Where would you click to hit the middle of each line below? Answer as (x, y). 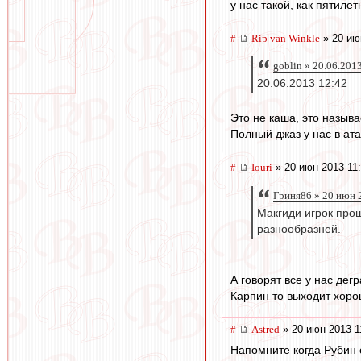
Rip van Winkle (286, 38)
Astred (266, 329)
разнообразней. (299, 229)
